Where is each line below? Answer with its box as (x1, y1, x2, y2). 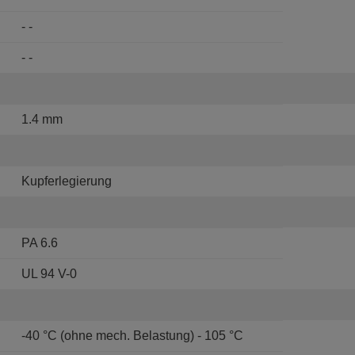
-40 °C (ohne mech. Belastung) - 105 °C (21, 328, 243, 342)
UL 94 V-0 (21, 266, 77, 281)
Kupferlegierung (21, 174, 112, 188)
